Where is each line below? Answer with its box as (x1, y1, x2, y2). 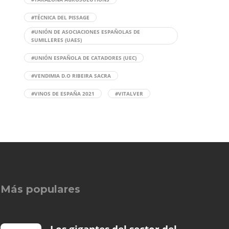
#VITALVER (114, 90, 143, 97)
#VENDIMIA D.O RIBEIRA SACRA (31, 72, 111, 79)
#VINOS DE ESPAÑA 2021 (31, 90, 95, 97)
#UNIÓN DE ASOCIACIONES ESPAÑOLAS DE (31, 28, 140, 35)
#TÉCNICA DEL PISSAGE (31, 14, 89, 21)
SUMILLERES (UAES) (31, 36, 82, 43)
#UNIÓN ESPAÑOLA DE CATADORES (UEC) (31, 54, 136, 61)
